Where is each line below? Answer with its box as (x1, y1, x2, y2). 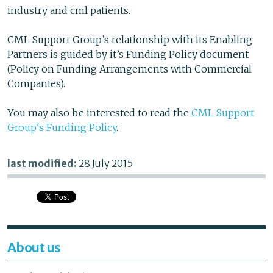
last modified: (7, 157, 79, 170)
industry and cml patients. (7, 4, 130, 17)
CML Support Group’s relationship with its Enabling (7, 34, 252, 46)
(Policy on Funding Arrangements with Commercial (7, 63, 252, 76)
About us (7, 239, 61, 257)
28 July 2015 (79, 157, 133, 170)
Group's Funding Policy (7, 121, 116, 134)
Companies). (7, 77, 65, 90)
